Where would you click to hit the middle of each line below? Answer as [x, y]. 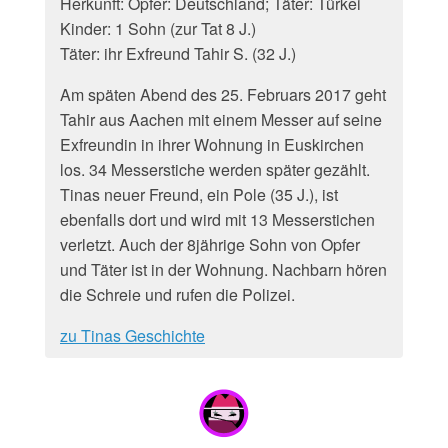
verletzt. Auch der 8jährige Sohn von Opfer [210, 244]
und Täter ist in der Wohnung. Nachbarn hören [223, 269]
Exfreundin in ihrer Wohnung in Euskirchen [212, 144]
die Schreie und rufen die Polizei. [177, 294]
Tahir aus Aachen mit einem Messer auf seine [221, 119]
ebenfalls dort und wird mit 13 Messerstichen [217, 219]
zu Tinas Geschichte [132, 335]
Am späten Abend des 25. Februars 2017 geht [223, 94]
